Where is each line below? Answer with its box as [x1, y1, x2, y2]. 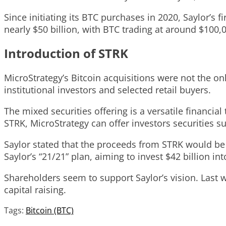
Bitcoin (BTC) [26, 205, 74, 216]
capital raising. [4, 184, 66, 196]
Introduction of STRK [4, 45, 128, 62]
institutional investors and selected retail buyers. [4, 84, 211, 96]
